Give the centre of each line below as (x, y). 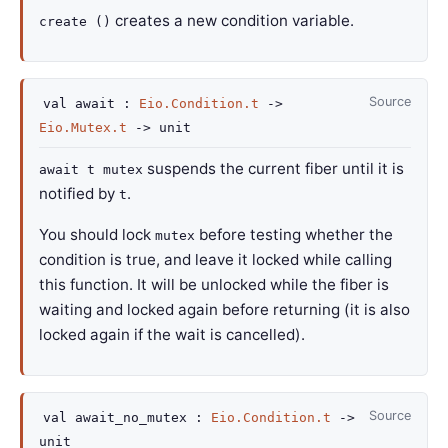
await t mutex (91, 169)
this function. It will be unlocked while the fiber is (214, 284)
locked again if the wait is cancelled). (172, 334)
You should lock (97, 234)
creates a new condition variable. (232, 20)
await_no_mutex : (139, 417)
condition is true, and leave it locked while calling (215, 259)
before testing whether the (294, 234)
